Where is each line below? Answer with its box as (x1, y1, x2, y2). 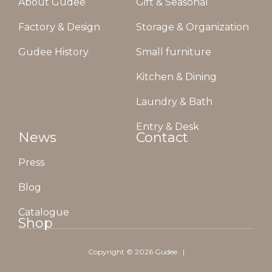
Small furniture (136, 46, 211, 58)
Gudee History (18, 46, 89, 58)
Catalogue (18, 206, 69, 218)
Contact (136, 129, 188, 146)
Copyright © (87, 247, 133, 256)
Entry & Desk (136, 121, 199, 132)
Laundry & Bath (136, 96, 212, 107)
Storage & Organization (136, 21, 249, 33)
